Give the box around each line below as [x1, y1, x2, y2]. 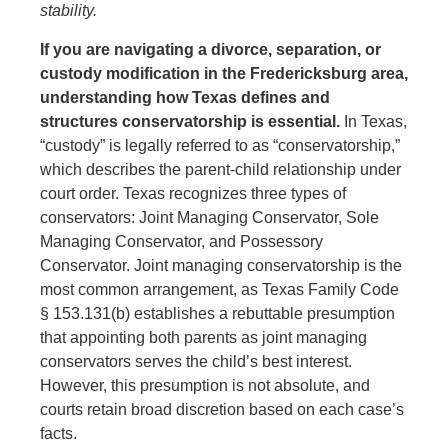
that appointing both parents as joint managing [40, 328, 367, 346]
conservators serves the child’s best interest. [40, 352, 352, 370]
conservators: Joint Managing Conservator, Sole [40, 208, 379, 226]
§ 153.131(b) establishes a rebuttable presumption [40, 304, 395, 322]
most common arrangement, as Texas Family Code [40, 280, 399, 298]
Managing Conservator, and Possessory [40, 232, 323, 250]
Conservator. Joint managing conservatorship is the [40, 256, 402, 274]
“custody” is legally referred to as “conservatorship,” [40, 136, 400, 154]
